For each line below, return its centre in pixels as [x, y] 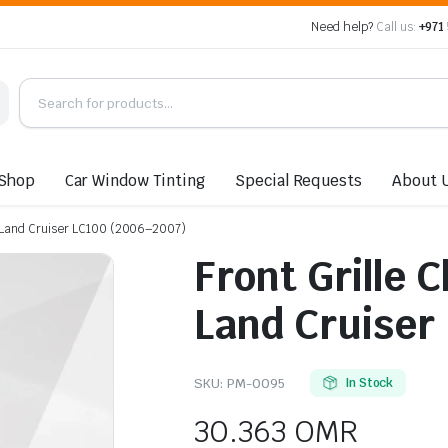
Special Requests [298, 180]
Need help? [343, 27]
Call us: [395, 27]
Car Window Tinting [135, 180]
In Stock [369, 382]
